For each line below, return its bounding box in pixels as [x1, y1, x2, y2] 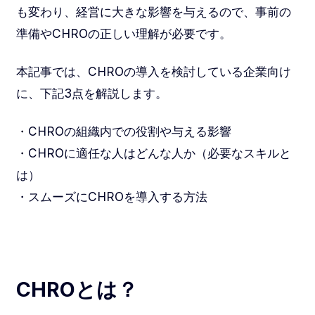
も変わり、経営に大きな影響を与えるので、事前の [15, 4, 291, 19]
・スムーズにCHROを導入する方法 [15, 188, 207, 204]
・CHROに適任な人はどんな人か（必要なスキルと [15, 145, 291, 160]
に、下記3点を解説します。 [15, 85, 167, 101]
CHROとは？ [15, 277, 138, 302]
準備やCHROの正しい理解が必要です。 [15, 25, 231, 41]
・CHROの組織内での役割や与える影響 [15, 123, 231, 139]
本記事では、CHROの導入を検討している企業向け [15, 63, 291, 79]
